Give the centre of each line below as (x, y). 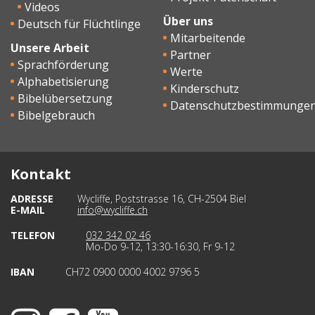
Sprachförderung (63, 65)
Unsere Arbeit (50, 48)
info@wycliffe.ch (112, 210)
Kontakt (41, 174)
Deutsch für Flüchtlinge (79, 24)
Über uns (188, 21)
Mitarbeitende (208, 38)
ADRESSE (32, 199)
